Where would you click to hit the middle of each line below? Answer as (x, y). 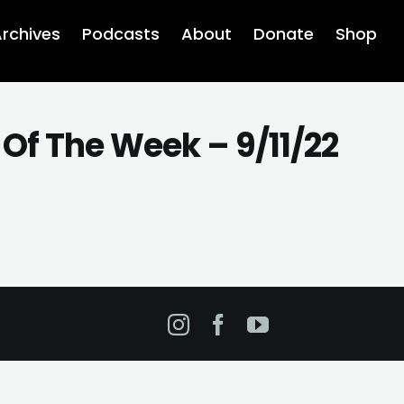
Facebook (281, 323)
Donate (284, 34)
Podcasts (121, 34)
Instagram (245, 323)
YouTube (315, 323)
